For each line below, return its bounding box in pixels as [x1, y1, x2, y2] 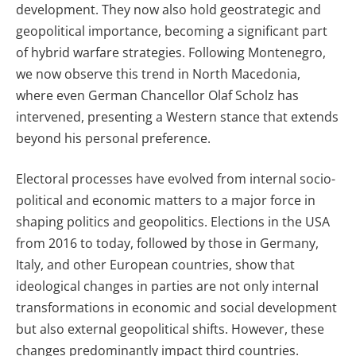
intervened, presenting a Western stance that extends [16, 107, 339, 126]
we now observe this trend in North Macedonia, [16, 64, 300, 83]
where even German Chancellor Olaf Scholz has [16, 86, 299, 104]
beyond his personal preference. [16, 129, 211, 147]
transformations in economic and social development [16, 299, 337, 317]
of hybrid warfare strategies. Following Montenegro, [16, 43, 326, 61]
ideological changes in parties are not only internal [16, 277, 319, 296]
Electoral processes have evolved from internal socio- [16, 170, 335, 188]
